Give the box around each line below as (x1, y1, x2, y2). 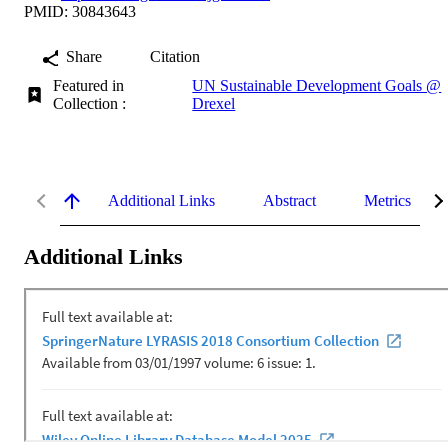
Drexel (192, 94, 236, 112)
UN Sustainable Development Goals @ (192, 76, 442, 94)
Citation (150, 47, 200, 65)
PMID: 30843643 (24, 2, 136, 20)
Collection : (53, 94, 135, 112)
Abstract (263, 191, 316, 209)
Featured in (53, 76, 125, 94)
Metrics (364, 191, 411, 209)
